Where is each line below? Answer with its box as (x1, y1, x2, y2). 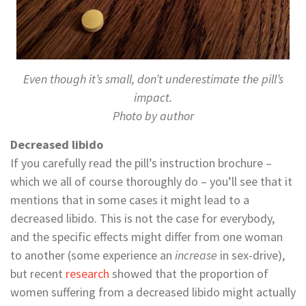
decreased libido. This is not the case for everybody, (10, 210, 275, 226)
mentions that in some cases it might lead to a (10, 191, 249, 208)
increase (175, 247, 217, 263)
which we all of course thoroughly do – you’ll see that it (10, 173, 292, 189)
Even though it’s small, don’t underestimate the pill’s (23, 70, 283, 87)
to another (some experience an (10, 247, 175, 263)
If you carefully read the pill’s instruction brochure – (10, 154, 272, 171)
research (66, 265, 109, 281)
